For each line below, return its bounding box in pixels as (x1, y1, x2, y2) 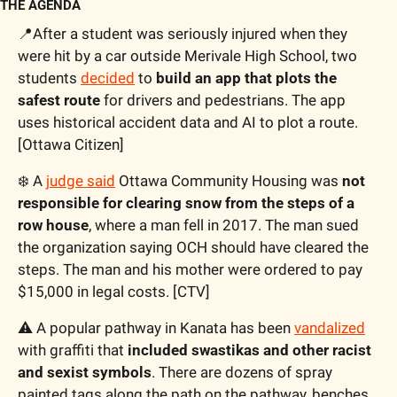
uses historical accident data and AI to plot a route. (18, 113, 358, 131)
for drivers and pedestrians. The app (100, 90, 346, 109)
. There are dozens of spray (152, 362, 332, 381)
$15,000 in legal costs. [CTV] (18, 282, 210, 300)
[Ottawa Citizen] (18, 135, 124, 153)
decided (81, 68, 135, 87)
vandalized (294, 318, 365, 337)
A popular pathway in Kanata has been (33, 318, 294, 337)
